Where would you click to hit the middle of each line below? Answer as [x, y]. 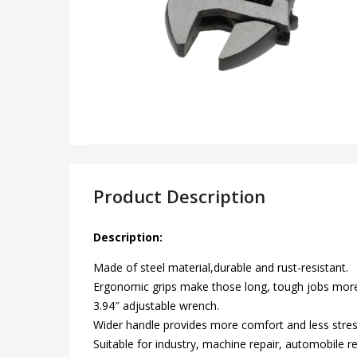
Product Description [179, 196]
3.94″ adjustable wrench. [156, 305]
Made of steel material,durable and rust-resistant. [221, 267]
